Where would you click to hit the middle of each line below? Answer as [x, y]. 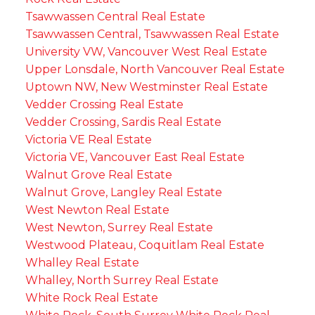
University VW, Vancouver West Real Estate [146, 51]
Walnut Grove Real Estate [98, 174]
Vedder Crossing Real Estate [104, 104]
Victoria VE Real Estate [88, 139]
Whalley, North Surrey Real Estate [122, 280]
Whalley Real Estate [82, 262]
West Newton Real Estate [97, 210]
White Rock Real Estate [91, 297]
